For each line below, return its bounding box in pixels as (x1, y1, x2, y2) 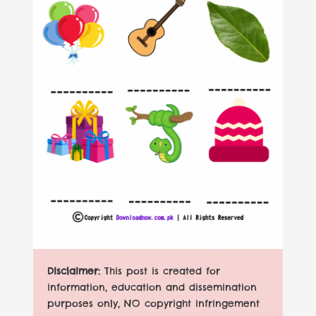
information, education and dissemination (47, 280, 257, 293)
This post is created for (104, 264, 221, 277)
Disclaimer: (47, 264, 105, 277)
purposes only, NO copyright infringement (47, 296, 260, 310)
